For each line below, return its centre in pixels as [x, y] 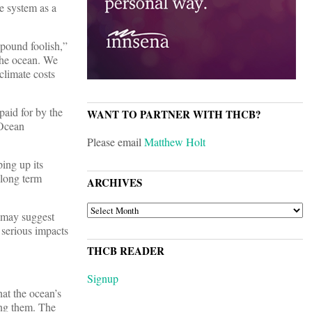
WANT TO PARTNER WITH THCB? [174, 115]
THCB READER [126, 251]
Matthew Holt [175, 142]
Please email [116, 142]
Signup [103, 279]
